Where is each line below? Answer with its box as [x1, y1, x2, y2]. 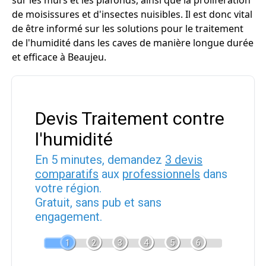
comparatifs [35, 167, 99, 181]
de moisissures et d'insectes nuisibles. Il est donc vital [12, 8, 252, 21]
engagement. [35, 210, 102, 224]
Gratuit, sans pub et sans [35, 195, 161, 210]
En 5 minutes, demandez [35, 153, 165, 167]
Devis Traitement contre [35, 108, 224, 129]
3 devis [165, 153, 202, 167]
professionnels [122, 167, 200, 181]
